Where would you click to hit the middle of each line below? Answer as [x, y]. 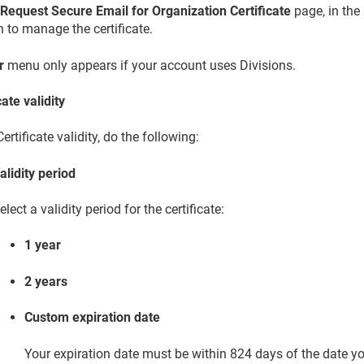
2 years [46, 281]
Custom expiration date [93, 318]
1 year [43, 245]
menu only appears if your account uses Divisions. [150, 65]
